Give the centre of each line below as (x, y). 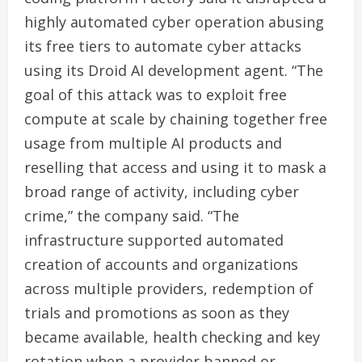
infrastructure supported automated (154, 240)
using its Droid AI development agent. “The (174, 70)
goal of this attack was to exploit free (156, 94)
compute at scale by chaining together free (176, 118)
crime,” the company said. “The (132, 215)
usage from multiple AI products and (153, 143)
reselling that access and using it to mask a (175, 167)
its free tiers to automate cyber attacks (163, 46)
